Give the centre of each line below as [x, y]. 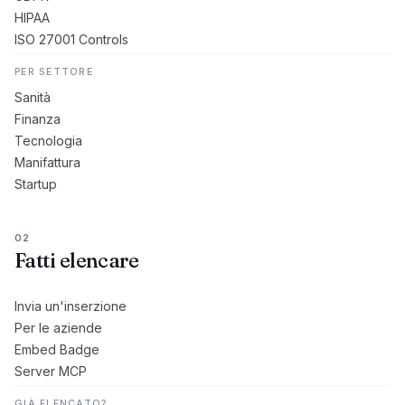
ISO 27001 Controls [71, 39]
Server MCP [51, 371]
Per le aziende [58, 328]
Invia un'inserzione [71, 306]
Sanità [33, 97]
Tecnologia [48, 141]
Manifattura [47, 162]
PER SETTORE [54, 72]
